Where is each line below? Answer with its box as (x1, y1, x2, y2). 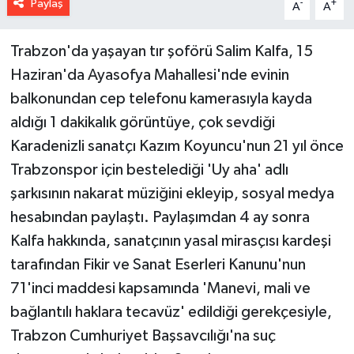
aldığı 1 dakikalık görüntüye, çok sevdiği (9, 114, 275, 130)
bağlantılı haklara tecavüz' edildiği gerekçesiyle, (9, 303, 332, 320)
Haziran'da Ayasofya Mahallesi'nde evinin (9, 66, 289, 83)
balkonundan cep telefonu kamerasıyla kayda (9, 90, 312, 107)
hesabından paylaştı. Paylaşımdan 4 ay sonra (9, 209, 310, 225)
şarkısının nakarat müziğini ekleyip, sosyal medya (9, 185, 334, 201)
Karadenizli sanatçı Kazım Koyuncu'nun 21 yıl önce (9, 137, 344, 154)
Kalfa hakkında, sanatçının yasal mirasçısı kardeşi (9, 232, 331, 249)
